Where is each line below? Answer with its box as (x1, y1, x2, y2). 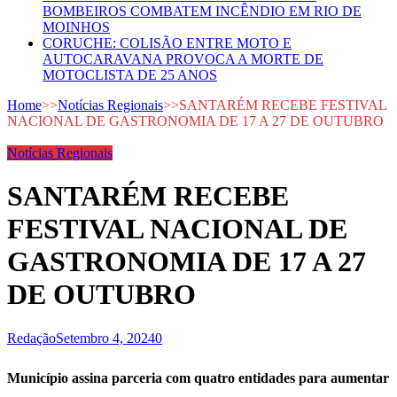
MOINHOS (43, 19, 110, 35)
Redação (7, 330, 56, 346)
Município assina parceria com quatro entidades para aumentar (7, 370, 389, 385)
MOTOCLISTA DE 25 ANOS (43, 67, 217, 82)
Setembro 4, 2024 (56, 330, 155, 346)
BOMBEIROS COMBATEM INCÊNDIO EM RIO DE (43, 4, 362, 19)
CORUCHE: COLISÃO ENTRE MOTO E (43, 35, 292, 51)
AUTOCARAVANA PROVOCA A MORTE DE (43, 51, 323, 66)
